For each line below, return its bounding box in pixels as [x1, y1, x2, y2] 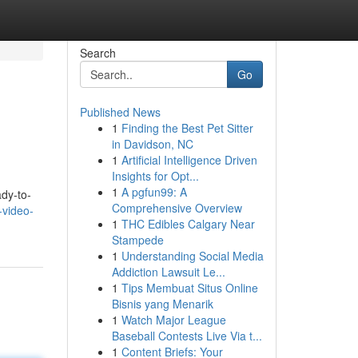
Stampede [111, 232, 164, 248]
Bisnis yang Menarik [111, 296, 213, 312]
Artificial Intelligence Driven [121, 152, 257, 168]
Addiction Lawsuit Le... [111, 264, 225, 280]
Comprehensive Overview [111, 200, 242, 216]
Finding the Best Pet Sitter [121, 120, 253, 136]
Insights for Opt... [111, 168, 199, 184]
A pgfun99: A [121, 184, 187, 200]
